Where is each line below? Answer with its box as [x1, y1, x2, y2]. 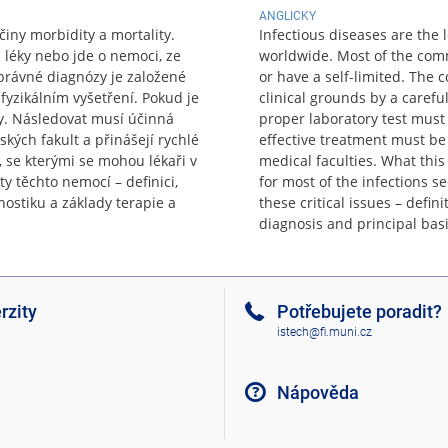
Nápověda [276, 381, 359, 403]
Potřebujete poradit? [276, 300, 442, 322]
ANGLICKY [259, 8, 316, 23]
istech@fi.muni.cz [276, 325, 372, 340]
